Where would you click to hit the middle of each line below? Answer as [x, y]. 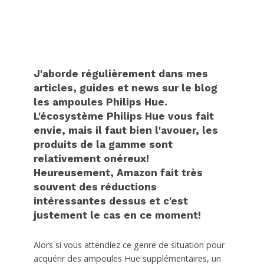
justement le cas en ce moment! [117, 215]
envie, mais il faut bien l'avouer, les [126, 131]
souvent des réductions [95, 187]
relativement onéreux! [91, 159]
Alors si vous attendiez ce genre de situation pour [129, 245]
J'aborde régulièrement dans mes [121, 74]
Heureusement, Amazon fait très [118, 173]
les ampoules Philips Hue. [100, 102]
